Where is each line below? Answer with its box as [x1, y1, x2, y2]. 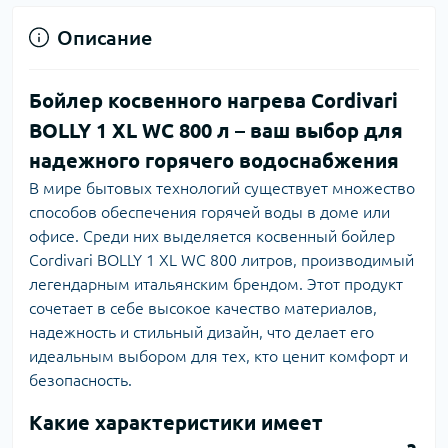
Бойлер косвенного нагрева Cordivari [29, 88, 398, 112]
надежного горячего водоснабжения [29, 148, 399, 172]
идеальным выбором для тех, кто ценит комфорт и [29, 346, 408, 365]
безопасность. [29, 370, 132, 389]
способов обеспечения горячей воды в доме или [29, 202, 390, 221]
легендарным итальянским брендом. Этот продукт [29, 274, 403, 293]
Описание [57, 25, 152, 49]
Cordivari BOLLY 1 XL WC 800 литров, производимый [29, 250, 414, 269]
